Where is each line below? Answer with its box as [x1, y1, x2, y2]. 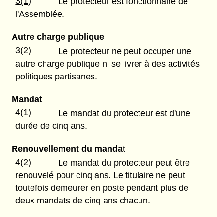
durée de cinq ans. [15, 121, 88, 131]
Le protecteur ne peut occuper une [58, 46, 192, 56]
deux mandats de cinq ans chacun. [15, 195, 151, 205]
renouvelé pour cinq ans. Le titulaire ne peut [15, 170, 186, 180]
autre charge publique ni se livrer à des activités [15, 59, 200, 69]
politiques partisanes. [15, 71, 98, 81]
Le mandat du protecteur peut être [58, 157, 190, 168]
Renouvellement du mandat [11, 143, 125, 154]
